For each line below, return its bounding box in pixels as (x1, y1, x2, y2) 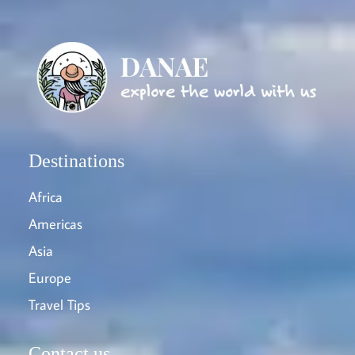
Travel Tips (29, 295, 90, 314)
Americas (29, 214, 82, 233)
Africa (29, 187, 63, 206)
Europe (29, 268, 71, 287)
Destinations (29, 150, 124, 171)
